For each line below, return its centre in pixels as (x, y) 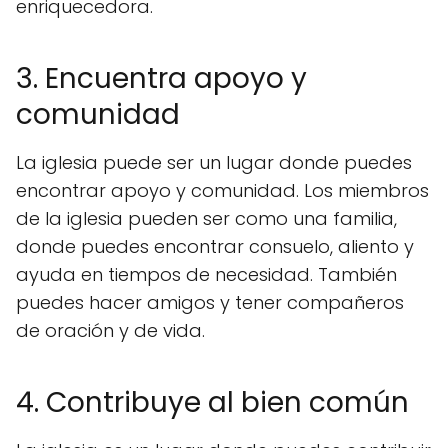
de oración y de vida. (110, 330)
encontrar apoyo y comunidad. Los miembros (222, 190)
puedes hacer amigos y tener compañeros (210, 302)
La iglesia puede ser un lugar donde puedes (214, 162)
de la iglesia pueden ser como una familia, (206, 218)
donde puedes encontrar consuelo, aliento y (215, 246)
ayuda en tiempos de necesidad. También (206, 274)
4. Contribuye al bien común (212, 402)
